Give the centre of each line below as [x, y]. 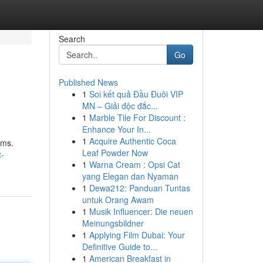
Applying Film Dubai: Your [137, 235]
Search [72, 39]
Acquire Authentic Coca [132, 141]
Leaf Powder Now [115, 153]
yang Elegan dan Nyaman [130, 176]
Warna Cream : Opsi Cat [134, 164]
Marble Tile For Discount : [137, 117]
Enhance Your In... [116, 129]
